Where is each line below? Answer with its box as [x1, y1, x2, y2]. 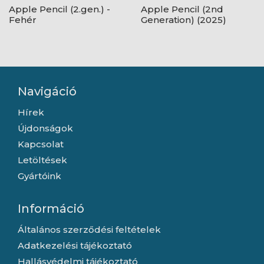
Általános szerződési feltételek [18, 224, 161, 236]
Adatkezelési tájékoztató [18, 240, 132, 252]
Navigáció [18, 84, 77, 99]
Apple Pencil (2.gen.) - [9, 4, 110, 15]
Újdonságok [18, 123, 73, 134]
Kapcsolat [18, 138, 64, 150]
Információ [18, 202, 84, 216]
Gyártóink [18, 170, 61, 182]
